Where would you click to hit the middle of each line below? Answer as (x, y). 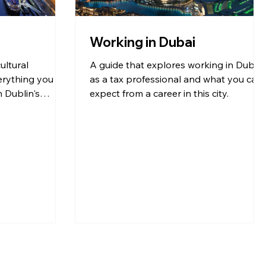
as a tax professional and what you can (176, 79)
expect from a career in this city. (159, 94)
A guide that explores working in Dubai (176, 65)
